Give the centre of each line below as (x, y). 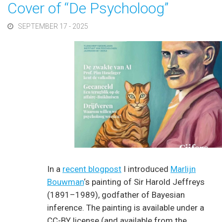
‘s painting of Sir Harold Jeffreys (144, 182)
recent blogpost (92, 169)
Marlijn (183, 169)
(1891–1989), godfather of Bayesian (116, 194)
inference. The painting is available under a (126, 207)
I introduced (146, 169)
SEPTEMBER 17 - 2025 (53, 26)
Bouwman (65, 182)
